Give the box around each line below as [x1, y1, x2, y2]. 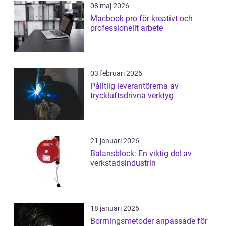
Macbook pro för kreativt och [90, 14, 193, 24]
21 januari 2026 [90, 137, 139, 145]
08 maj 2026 [90, 2, 129, 10]
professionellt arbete [90, 23, 163, 33]
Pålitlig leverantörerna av [90, 81, 179, 91]
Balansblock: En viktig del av [90, 149, 192, 159]
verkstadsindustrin [90, 158, 156, 168]
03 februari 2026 [90, 69, 142, 78]
